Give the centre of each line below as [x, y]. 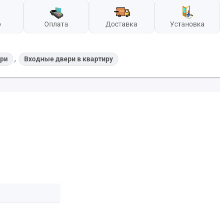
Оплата [56, 24]
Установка [187, 24]
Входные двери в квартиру [69, 59]
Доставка [122, 24]
